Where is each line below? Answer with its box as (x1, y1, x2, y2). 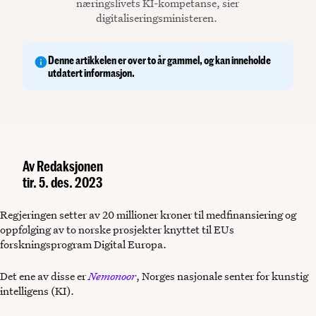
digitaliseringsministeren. (96, 11, 220, 25)
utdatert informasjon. (48, 66, 135, 79)
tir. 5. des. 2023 (23, 174, 102, 190)
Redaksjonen (37, 158, 103, 174)
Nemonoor (88, 269, 136, 284)
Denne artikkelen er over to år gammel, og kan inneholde (48, 54, 271, 66)
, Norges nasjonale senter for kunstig (136, 269, 308, 284)
